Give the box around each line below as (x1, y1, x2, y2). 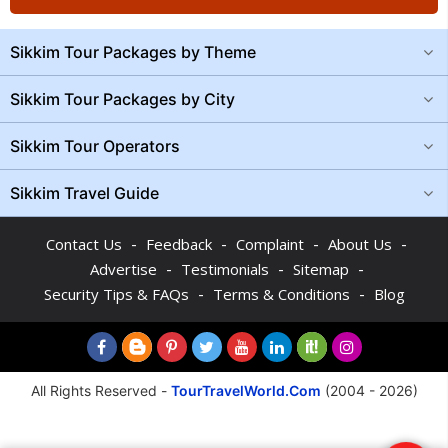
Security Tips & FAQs (43, 284, 189, 304)
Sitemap (292, 259, 349, 279)
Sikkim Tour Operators (10, 136, 180, 156)
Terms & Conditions (212, 284, 350, 304)
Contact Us (46, 234, 122, 254)
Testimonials (180, 259, 269, 279)
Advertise (89, 259, 157, 279)
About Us (328, 234, 392, 254)
